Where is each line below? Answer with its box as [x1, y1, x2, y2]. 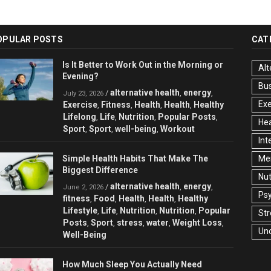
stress [117, 218, 143, 228]
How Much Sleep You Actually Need [62, 260, 202, 270]
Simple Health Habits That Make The [62, 154, 208, 164]
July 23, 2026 [63, 90, 103, 98]
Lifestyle [63, 206, 97, 216]
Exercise [63, 100, 97, 110]
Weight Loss [172, 218, 222, 228]
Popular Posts [158, 112, 216, 122]
